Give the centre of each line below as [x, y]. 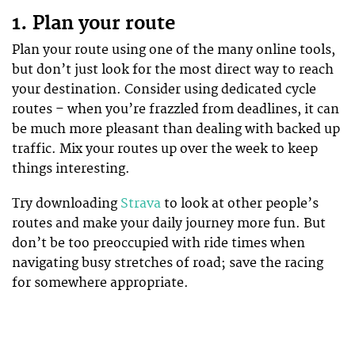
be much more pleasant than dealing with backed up [176, 129]
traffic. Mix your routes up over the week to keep [165, 149]
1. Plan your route [94, 23]
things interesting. [71, 168]
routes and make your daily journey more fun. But [169, 223]
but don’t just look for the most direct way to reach [173, 69]
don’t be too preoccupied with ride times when [158, 243]
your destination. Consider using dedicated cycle [164, 89]
